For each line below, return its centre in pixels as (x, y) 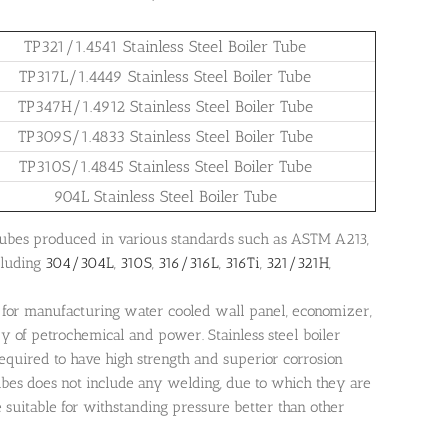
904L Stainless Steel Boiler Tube (165, 197)
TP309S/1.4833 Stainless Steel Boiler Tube (165, 137)
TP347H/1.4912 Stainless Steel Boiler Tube (165, 107)
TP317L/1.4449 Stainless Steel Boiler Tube (165, 77)
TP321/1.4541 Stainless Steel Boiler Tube (165, 47)
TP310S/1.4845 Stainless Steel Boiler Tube (165, 167)
